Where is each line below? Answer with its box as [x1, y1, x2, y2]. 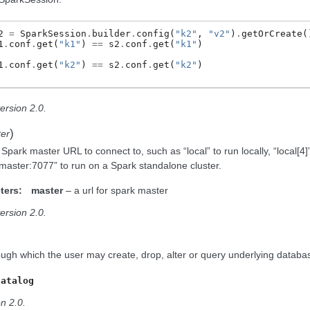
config [136, 28, 170, 39]
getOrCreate [241, 28, 302, 39]
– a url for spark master [63, 185, 168, 197]
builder [92, 28, 131, 39]
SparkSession [20, 28, 86, 39]
